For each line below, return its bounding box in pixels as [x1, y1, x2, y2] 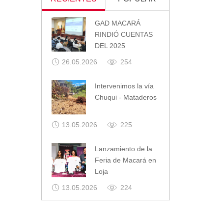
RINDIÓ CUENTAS [94, 30, 153, 39]
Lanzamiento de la [94, 145, 152, 153]
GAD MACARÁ [94, 19, 140, 27]
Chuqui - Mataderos [94, 93, 157, 102]
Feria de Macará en [94, 156, 156, 165]
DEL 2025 [94, 42, 125, 50]
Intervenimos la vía [94, 82, 154, 90]
